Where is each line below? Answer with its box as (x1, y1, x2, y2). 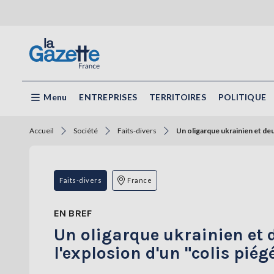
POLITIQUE (218, 92, 266, 102)
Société (73, 126, 98, 136)
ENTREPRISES (79, 92, 137, 102)
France (127, 176, 152, 185)
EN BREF (54, 207, 92, 220)
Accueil (29, 126, 54, 136)
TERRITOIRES (149, 92, 206, 102)
